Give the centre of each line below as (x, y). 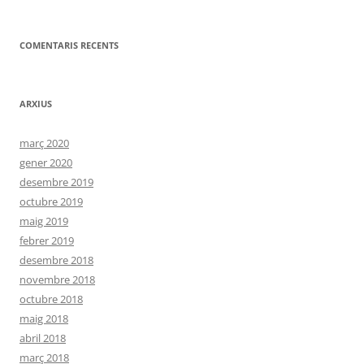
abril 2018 (43, 338)
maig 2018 (44, 319)
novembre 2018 (57, 280)
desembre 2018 (56, 260)
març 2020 (44, 143)
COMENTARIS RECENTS (69, 45)
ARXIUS (36, 104)
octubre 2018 (51, 299)
